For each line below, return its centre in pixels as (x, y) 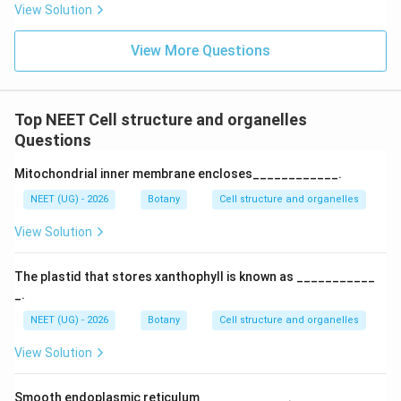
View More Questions (200, 51)
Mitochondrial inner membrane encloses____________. (178, 174)
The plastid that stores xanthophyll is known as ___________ (195, 277)
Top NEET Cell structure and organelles (161, 119)
